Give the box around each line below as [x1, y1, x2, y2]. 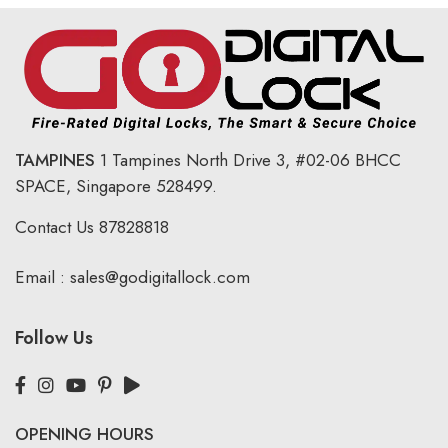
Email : [15, 265, 65, 290]
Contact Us [15, 215, 94, 240]
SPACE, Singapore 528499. [15, 174, 217, 199]
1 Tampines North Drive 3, [100, 148, 290, 173]
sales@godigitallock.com [65, 265, 250, 290]
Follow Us [15, 325, 93, 352]
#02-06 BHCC [290, 148, 401, 173]
